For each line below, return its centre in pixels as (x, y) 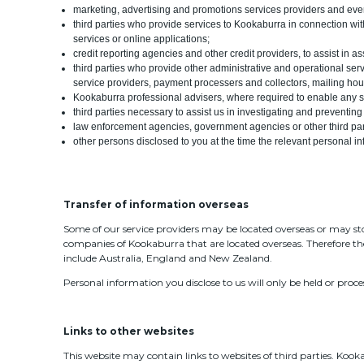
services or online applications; (142, 39)
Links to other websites (128, 331)
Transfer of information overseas (156, 204)
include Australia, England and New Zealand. (167, 258)
